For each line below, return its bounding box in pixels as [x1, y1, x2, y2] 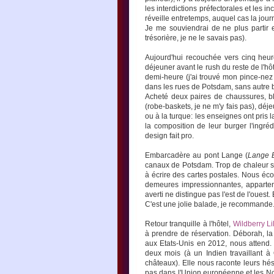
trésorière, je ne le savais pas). [145, 34, 246, 42]
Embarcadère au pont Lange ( [145, 151, 248, 160]
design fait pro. [145, 131, 194, 140]
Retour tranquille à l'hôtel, [145, 220, 233, 228]
